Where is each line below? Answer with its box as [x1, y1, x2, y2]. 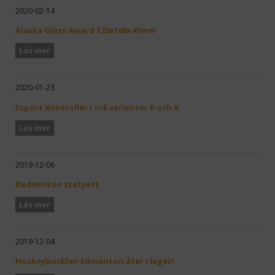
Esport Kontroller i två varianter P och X [15, 101, 179, 113]
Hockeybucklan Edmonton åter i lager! [15, 255, 174, 266]
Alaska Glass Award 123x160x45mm [15, 25, 155, 36]
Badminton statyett [15, 178, 99, 190]
